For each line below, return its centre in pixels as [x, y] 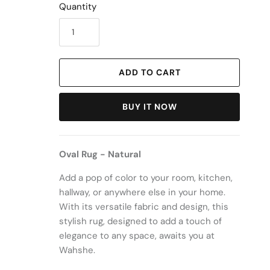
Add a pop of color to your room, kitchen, [146, 178]
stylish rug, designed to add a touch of [140, 221]
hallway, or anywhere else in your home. [142, 193]
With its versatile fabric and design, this [144, 207]
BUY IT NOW [149, 107]
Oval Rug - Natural [100, 155]
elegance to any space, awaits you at [137, 236]
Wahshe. [77, 250]
